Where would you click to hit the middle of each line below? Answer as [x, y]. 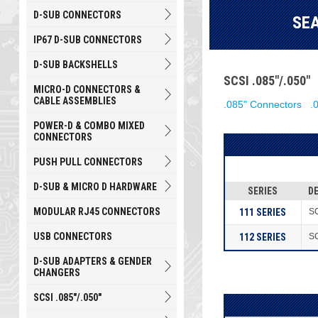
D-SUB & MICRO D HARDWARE [95, 187]
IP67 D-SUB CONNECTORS [87, 40]
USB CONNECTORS [72, 236]
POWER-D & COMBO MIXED [89, 126]
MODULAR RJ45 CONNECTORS [97, 212]
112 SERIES [263, 237]
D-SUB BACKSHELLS [75, 65]
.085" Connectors [262, 104]
